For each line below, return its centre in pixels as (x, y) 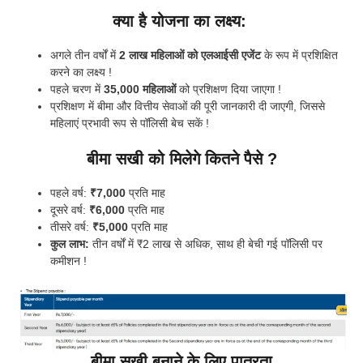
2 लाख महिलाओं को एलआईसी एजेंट (190, 56)
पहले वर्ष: (70, 193)
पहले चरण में (77, 90)
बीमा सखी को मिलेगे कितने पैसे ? (181, 159)
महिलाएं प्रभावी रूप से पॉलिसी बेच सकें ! (130, 124)
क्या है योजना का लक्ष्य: (181, 21)
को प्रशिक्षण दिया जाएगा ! (228, 90)
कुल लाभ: (70, 244)
